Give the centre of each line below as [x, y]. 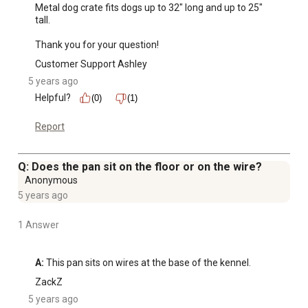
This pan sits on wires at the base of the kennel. [147, 263]
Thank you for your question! [97, 45]
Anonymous [51, 180]
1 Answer [38, 225]
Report [50, 127]
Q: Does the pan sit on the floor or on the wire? [140, 167]
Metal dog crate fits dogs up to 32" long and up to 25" [149, 8]
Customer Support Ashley [91, 64]
